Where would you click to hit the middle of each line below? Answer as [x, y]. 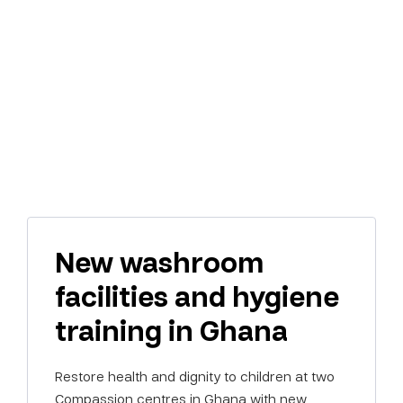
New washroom [159, 262]
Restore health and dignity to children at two [195, 376]
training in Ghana [171, 330]
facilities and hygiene [197, 296]
